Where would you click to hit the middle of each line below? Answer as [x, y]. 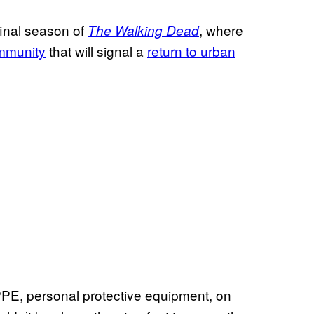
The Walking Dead [143, 30]
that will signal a [96, 50]
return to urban [191, 50]
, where [221, 29]
